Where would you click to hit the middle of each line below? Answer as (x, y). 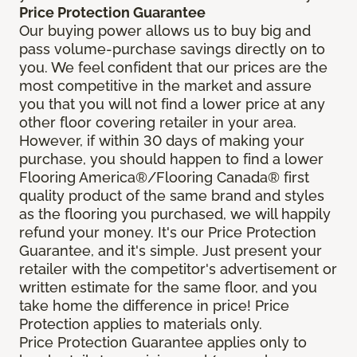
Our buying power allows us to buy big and (165, 31)
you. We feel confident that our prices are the (173, 68)
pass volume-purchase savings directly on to (172, 49)
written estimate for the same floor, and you (168, 288)
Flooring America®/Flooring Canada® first (164, 178)
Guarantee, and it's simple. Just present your (171, 251)
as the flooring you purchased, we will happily (175, 214)
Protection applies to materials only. (141, 324)
